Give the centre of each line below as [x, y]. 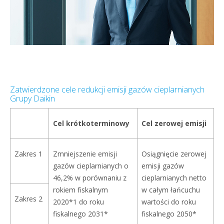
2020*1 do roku [78, 202]
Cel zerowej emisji [174, 123]
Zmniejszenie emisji [85, 154]
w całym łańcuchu [171, 190]
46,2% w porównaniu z [90, 178]
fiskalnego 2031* [80, 214]
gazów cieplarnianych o [91, 166]
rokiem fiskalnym [80, 190]
